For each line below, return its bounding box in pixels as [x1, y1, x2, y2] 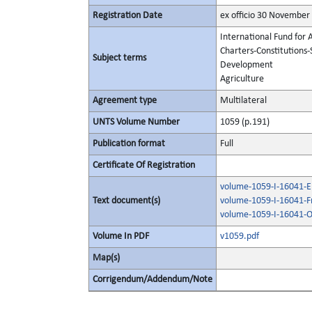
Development [220, 60, 273, 70]
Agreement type [93, 95, 157, 106]
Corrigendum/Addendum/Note [93, 274, 212, 285]
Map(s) [93, 253, 120, 263]
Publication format [93, 139, 165, 149]
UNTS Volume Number [93, 117, 180, 127]
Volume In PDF [93, 231, 149, 242]
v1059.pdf [220, 231, 259, 242]
